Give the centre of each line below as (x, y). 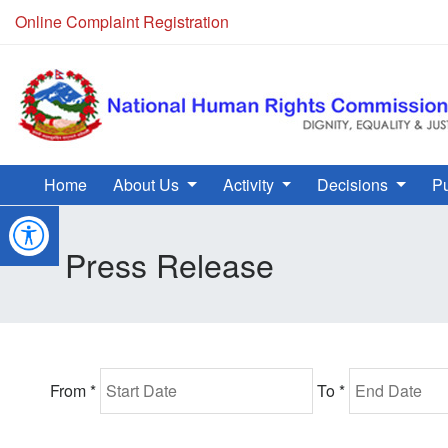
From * (75, 390)
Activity (250, 184)
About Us (148, 184)
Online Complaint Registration (122, 21)
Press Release (169, 264)
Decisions (355, 184)
